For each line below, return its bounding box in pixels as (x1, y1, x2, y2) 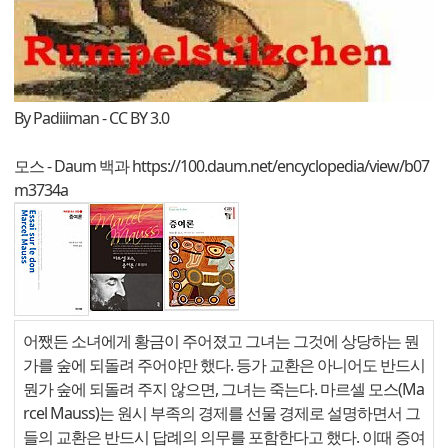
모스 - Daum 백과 (14, 155, 132, 178)
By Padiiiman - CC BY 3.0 (14, 107, 169, 130)
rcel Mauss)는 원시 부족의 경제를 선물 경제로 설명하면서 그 (23, 402, 420, 425)
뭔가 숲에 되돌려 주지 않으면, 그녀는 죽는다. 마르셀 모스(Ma (23, 378, 424, 401)
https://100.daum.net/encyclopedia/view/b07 (132, 155, 429, 178)
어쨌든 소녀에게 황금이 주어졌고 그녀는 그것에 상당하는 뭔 (23, 330, 419, 353)
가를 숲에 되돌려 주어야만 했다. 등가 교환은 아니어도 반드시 (23, 354, 425, 377)
